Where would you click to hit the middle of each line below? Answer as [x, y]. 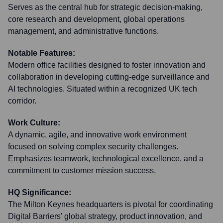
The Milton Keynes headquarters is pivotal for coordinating [111, 204]
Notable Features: [42, 53]
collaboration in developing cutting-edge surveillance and [109, 77]
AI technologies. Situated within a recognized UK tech [103, 89]
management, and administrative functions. [83, 31]
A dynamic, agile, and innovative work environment [97, 135]
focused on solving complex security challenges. [93, 147]
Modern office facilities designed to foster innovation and [107, 65]
